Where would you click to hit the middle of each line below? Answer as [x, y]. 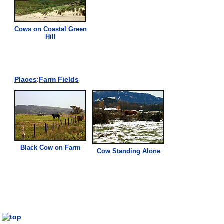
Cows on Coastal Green [50, 29]
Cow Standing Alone [128, 151]
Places [25, 79]
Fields [67, 79]
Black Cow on [42, 147]
